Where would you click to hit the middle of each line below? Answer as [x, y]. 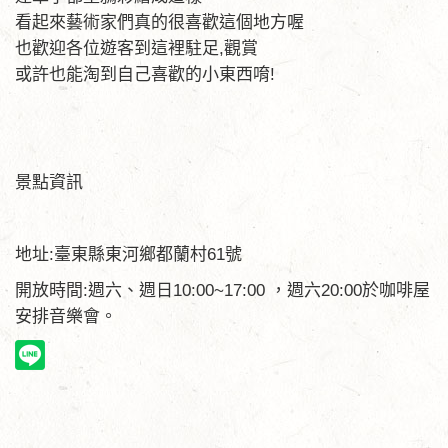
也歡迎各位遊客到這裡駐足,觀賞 [136, 48]
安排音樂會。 [66, 316]
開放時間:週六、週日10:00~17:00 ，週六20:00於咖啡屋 [222, 290]
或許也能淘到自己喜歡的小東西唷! [145, 74]
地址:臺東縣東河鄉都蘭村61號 [128, 254]
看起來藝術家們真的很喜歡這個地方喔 [159, 22]
